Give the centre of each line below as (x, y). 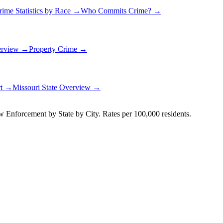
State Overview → (70, 88)
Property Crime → (58, 49)
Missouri (26, 88)
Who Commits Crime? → (121, 10)
